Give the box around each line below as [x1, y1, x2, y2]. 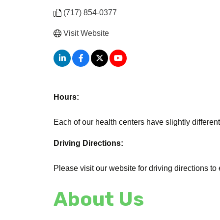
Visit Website [63, 28, 110, 37]
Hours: [54, 92, 80, 101]
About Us [54, 187, 144, 211]
